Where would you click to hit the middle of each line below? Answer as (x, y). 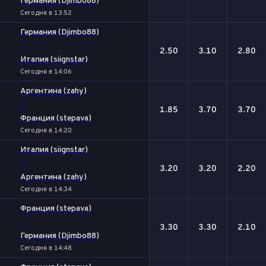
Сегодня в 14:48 (46, 248)
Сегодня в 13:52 (46, 13)
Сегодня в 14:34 (46, 189)
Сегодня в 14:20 (46, 131)
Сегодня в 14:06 (46, 72)
